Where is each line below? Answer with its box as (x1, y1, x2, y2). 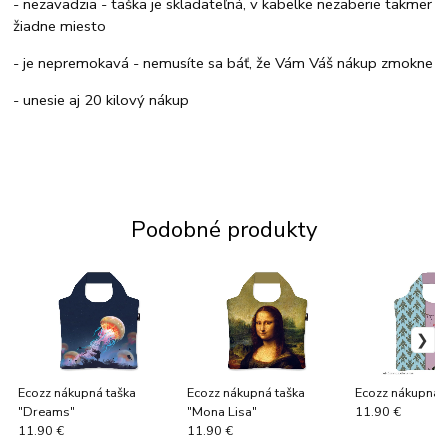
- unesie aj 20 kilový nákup (13, 89, 190, 110)
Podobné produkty (131, 213, 317, 245)
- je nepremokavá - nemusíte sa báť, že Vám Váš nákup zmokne (13, 53, 434, 74)
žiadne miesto (13, 16, 107, 37)
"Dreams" (18, 402, 76, 421)
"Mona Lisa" (186, 402, 257, 421)
